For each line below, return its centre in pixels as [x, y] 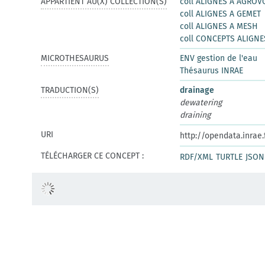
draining [195, 115]
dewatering [201, 103]
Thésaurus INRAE [211, 71]
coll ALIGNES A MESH [219, 26]
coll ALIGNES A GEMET [220, 14]
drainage [197, 90]
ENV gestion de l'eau [219, 58]
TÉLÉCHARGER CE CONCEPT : [92, 156]
